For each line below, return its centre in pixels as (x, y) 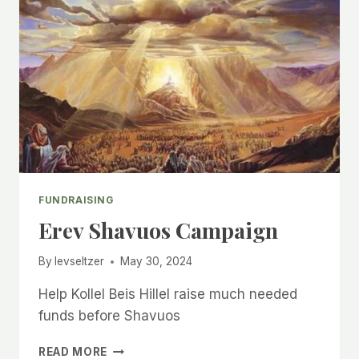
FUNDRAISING (76, 200)
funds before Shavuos (109, 316)
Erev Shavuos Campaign (158, 230)
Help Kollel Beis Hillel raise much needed (168, 294)
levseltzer (80, 262)
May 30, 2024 (157, 262)
